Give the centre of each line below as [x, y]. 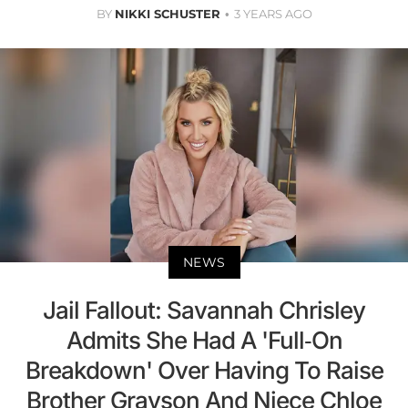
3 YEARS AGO [273, 13]
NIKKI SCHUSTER [167, 13]
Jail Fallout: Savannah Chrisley [204, 310]
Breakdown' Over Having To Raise [204, 370]
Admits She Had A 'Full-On [204, 340]
